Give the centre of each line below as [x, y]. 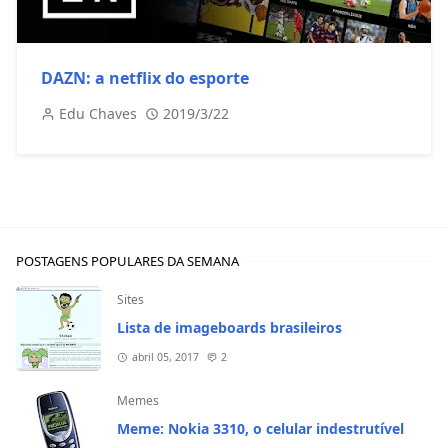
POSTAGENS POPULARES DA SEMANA [127, 261]
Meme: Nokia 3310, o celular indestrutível [260, 429]
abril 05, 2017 [165, 357]
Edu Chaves [98, 114]
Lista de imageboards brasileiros [229, 328]
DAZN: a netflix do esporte [145, 78]
